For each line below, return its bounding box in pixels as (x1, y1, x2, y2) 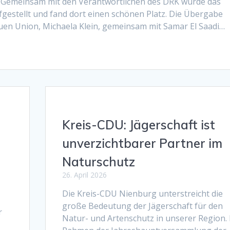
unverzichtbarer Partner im (62, 135, 222, 151)
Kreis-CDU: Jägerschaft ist (62, 117, 215, 132)
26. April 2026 (62, 169, 107, 180)
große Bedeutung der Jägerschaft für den (62, 200, 223, 212)
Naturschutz (62, 154, 135, 169)
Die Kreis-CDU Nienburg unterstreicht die (62, 187, 223, 199)
